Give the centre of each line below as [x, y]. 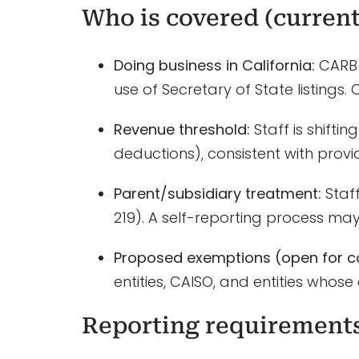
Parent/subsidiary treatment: [217, 194]
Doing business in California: [214, 66]
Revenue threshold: [182, 130]
